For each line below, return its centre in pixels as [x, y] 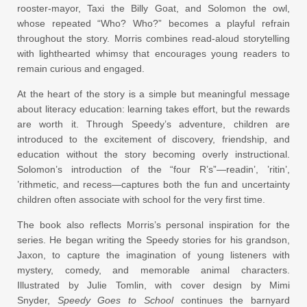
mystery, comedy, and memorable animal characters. [153, 270]
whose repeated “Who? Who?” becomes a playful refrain [153, 23]
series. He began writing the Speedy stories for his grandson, [153, 240]
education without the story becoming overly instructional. [153, 154]
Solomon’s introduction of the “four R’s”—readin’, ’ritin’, [153, 169]
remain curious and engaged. [81, 69]
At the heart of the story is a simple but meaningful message [153, 94]
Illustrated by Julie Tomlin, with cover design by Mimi [153, 285]
